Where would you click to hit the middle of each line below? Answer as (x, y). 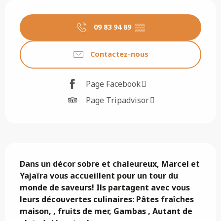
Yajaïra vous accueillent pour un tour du (99, 175)
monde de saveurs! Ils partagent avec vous (105, 187)
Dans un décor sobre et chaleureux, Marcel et (110, 164)
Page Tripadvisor (117, 100)
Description (34, 149)
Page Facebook (113, 84)
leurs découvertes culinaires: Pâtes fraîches (107, 199)
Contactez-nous (119, 54)
